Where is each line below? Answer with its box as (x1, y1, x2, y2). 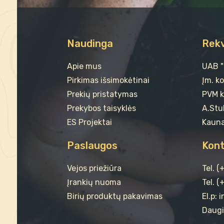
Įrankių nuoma (66, 177, 121, 187)
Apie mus (66, 61, 101, 71)
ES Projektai (66, 117, 112, 127)
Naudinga (66, 37, 113, 49)
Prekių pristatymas (66, 89, 137, 99)
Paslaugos (66, 139, 117, 151)
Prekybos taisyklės (66, 103, 136, 113)
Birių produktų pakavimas (66, 191, 162, 201)
